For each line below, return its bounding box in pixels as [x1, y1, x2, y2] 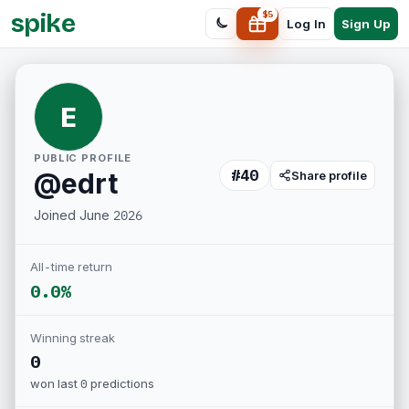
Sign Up [341, 16, 391, 31]
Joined [34, 207, 79, 223]
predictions [90, 376, 154, 391]
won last [30, 376, 80, 391]
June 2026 [79, 207, 142, 223]
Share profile [291, 167, 367, 183]
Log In [287, 16, 326, 31]
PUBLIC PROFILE [34, 152, 132, 164]
